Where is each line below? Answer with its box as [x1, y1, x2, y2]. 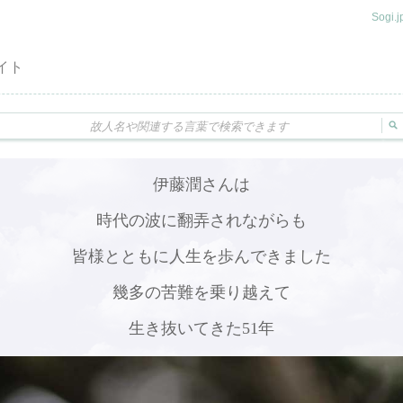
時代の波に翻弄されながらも [96, 211, 307, 229]
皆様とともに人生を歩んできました [72, 247, 331, 265]
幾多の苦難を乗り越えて [112, 283, 291, 301]
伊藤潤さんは [153, 175, 250, 193]
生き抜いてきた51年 [129, 319, 274, 337]
